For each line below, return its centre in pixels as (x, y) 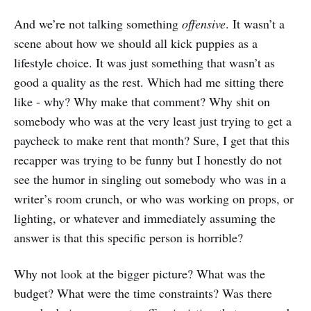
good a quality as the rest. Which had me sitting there (149, 82)
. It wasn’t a (255, 23)
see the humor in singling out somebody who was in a (150, 179)
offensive (204, 23)
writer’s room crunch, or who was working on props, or (154, 198)
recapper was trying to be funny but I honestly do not (148, 159)
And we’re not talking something (98, 23)
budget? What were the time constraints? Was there (143, 293)
